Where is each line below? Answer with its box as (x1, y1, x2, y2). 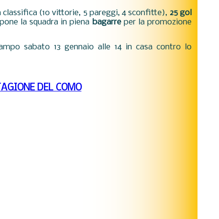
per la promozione (121, 18, 192, 27)
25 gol (169, 8, 192, 18)
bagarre (92, 18, 121, 27)
